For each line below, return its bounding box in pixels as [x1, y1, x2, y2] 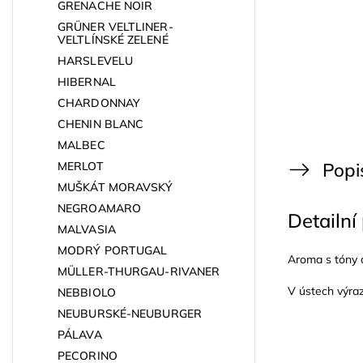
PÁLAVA [58, 327, 102, 342]
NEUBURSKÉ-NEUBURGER [58, 305, 202, 321]
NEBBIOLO [58, 284, 116, 300]
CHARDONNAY [58, 95, 140, 110]
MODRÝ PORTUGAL [58, 242, 168, 258]
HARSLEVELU [58, 53, 133, 68]
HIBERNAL [58, 74, 116, 89]
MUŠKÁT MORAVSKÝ [58, 179, 173, 194]
